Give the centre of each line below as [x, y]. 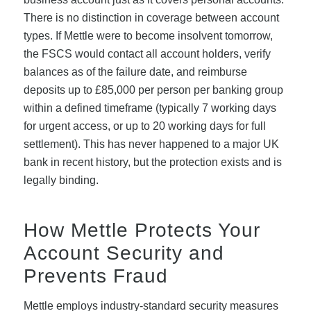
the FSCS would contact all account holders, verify [147, 54]
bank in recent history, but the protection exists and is [152, 162]
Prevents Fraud [95, 276]
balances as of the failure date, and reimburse [135, 72]
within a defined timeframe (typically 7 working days [150, 108]
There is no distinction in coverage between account [151, 18]
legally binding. [61, 180]
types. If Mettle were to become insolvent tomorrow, [148, 36]
